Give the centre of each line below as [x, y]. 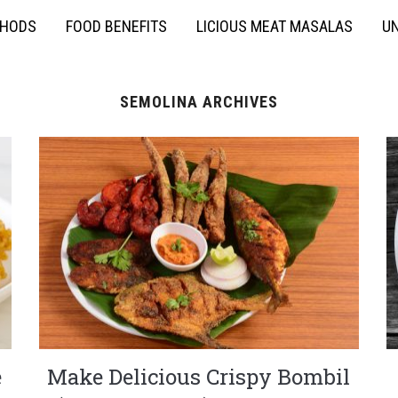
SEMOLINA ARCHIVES [199, 102]
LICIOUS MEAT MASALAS [275, 26]
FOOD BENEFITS [116, 26]
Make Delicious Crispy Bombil [199, 377]
